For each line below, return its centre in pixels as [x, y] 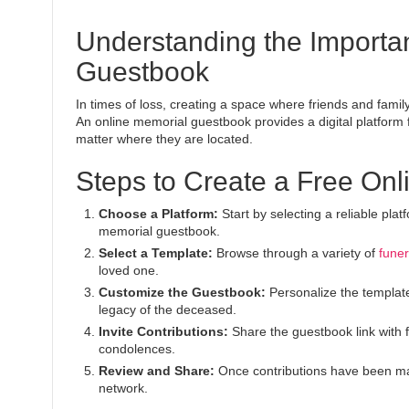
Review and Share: [157, 371]
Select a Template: [156, 253]
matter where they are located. [164, 139]
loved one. [129, 270]
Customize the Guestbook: [182, 292]
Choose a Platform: [158, 214]
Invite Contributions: [163, 331]
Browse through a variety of [296, 253]
